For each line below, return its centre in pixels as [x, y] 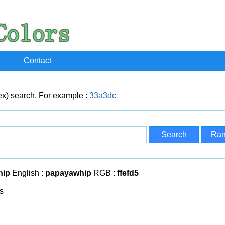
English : [28, 173]
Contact [37, 61]
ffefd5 [128, 173]
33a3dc [103, 96]
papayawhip [68, 173]
